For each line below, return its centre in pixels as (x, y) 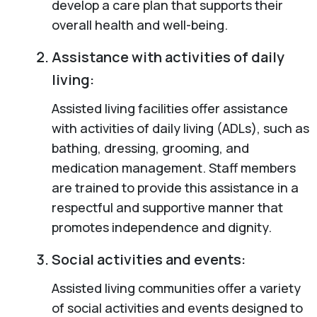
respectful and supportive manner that (167, 207)
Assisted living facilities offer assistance (169, 108)
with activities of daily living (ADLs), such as (180, 128)
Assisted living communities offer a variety (176, 288)
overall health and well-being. (139, 24)
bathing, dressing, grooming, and (150, 148)
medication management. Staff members (173, 167)
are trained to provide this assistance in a (175, 187)
